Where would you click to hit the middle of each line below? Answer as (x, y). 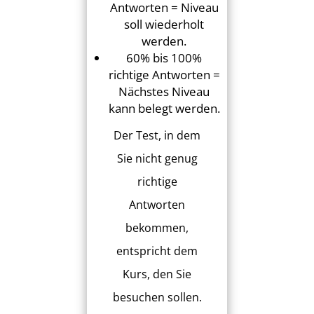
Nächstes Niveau (164, 92)
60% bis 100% (164, 58)
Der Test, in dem (157, 136)
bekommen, (157, 228)
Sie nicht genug (157, 159)
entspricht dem (157, 251)
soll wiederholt (164, 25)
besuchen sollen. (157, 298)
